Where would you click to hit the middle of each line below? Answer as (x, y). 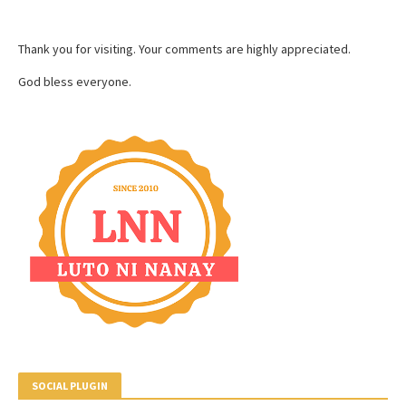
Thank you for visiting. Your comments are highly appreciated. (184, 49)
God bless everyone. (75, 82)
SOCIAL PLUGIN (70, 386)
